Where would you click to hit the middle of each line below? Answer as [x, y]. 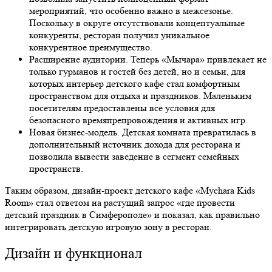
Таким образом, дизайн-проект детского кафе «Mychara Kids [130, 191]
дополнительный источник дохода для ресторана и [135, 144]
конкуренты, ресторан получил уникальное [119, 35]
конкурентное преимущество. [91, 47]
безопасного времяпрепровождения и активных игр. [138, 120]
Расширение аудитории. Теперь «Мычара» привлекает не [148, 59]
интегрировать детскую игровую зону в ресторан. [108, 227]
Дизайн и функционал [73, 254]
